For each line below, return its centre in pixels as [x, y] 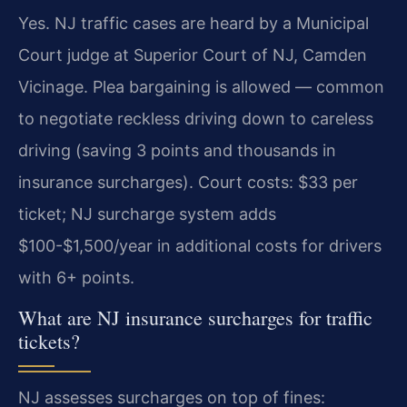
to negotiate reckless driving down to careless [196, 119]
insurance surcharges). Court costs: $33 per [188, 183]
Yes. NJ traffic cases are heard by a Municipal [194, 24]
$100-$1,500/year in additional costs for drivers [200, 246]
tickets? [49, 342]
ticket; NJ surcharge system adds [147, 214]
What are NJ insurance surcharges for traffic [195, 318]
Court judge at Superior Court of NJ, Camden [193, 55]
